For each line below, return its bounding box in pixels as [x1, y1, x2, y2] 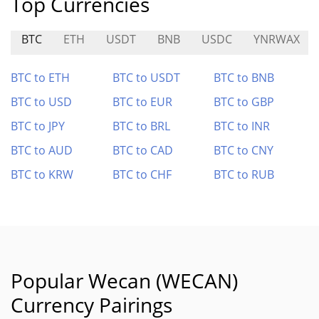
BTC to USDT [112, 70, 180, 85]
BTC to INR [214, 118, 271, 134]
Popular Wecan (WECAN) [11, 267, 238, 294]
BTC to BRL [112, 118, 170, 134]
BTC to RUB [214, 167, 275, 182]
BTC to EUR [112, 94, 172, 110]
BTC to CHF [112, 167, 172, 182]
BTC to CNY [214, 142, 274, 158]
